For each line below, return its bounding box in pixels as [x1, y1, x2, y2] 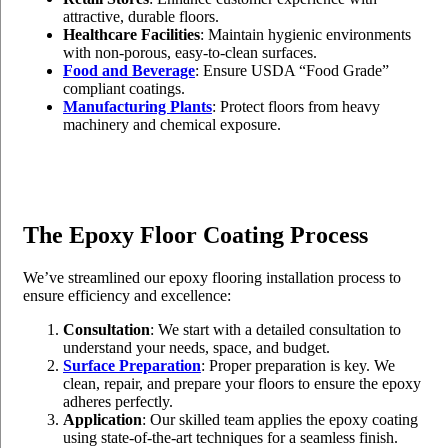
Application [63, 410, 142, 428]
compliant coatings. [63, 79, 185, 97]
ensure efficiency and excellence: [23, 286, 231, 304]
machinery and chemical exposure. [63, 115, 281, 133]
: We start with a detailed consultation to [150, 320, 401, 338]
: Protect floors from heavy [212, 97, 380, 115]
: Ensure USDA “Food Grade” [195, 61, 389, 79]
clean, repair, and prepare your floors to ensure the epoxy [63, 374, 421, 392]
